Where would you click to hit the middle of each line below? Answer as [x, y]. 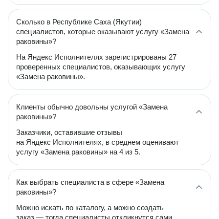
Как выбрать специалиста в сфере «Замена [90, 182]
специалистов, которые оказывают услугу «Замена [103, 32]
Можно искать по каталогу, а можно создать [90, 208]
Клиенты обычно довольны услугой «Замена [92, 107]
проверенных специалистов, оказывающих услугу [101, 67]
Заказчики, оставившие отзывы [69, 132]
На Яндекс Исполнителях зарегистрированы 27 [96, 57]
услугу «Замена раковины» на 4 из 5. [78, 152]
